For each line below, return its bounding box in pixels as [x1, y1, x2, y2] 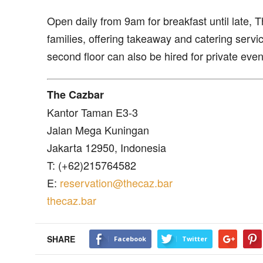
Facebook [114, 234, 146, 244]
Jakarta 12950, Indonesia [47, 140, 166, 156]
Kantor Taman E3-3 [47, 104, 138, 120]
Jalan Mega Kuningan [47, 122, 149, 138]
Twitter [182, 234, 207, 244]
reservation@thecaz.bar [60, 175, 173, 191]
